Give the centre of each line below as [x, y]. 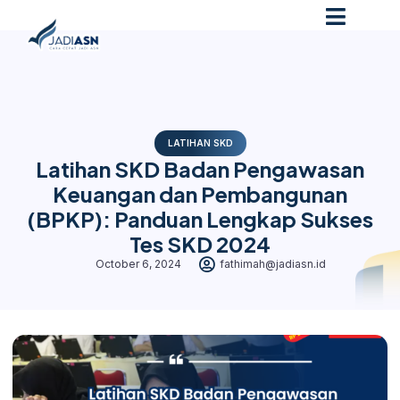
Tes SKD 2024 [200, 244]
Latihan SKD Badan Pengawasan [200, 169]
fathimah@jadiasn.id [272, 264]
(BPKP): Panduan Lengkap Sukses [200, 219]
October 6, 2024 [138, 264]
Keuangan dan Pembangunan [200, 194]
